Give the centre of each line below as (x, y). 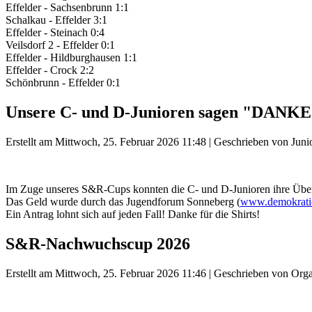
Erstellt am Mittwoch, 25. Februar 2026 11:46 (106, 273)
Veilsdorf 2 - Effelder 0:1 (60, 45)
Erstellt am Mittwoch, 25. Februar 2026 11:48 (106, 142)
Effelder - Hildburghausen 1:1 (71, 58)
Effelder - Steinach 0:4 (55, 33)
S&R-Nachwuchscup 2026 (98, 244)
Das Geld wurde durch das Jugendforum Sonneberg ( (123, 202)
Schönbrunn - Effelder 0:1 (63, 83)
